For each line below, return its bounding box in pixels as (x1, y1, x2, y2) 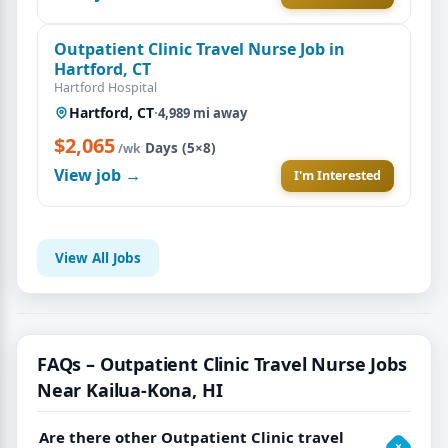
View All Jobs (55, 248, 141, 267)
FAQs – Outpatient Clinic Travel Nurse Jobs (37, 351, 407, 376)
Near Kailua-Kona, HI (37, 377, 223, 402)
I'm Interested (294, 166, 381, 184)
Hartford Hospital (54, 78, 157, 96)
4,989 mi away (158, 103, 247, 122)
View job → (54, 164, 141, 187)
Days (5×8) (145, 138, 216, 157)
